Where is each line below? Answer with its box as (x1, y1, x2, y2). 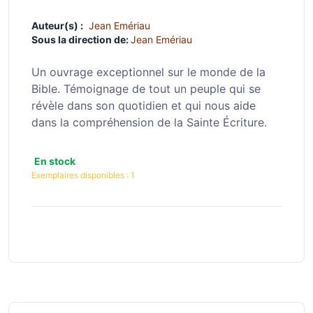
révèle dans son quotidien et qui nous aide (31, 99, 256, 112)
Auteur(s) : (31, 20, 83, 31)
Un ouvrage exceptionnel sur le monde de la (31, 65, 265, 79)
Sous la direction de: (31, 34, 131, 45)
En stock (34, 155, 75, 167)
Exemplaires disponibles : (31, 170, 131, 180)
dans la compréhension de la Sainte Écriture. (31, 115, 267, 129)
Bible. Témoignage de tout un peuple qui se (31, 82, 261, 96)
